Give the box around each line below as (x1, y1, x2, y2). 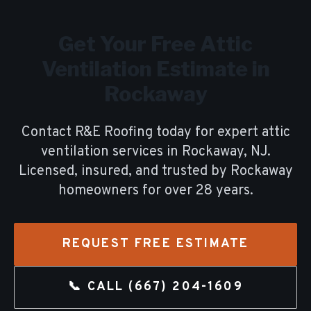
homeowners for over (58, 182, 196, 200)
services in (112, 143, 182, 161)
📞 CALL (68, 279, 129, 295)
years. (215, 182, 253, 200)
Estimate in (151, 56, 270, 81)
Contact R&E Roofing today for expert (21, 124, 262, 142)
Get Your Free (58, 31, 200, 56)
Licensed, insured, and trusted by (18, 162, 227, 180)
